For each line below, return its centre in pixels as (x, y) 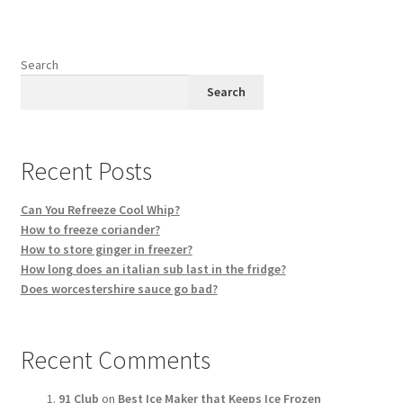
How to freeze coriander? (90, 229)
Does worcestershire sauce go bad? (119, 288)
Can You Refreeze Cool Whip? (100, 209)
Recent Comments (115, 359)
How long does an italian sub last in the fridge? (153, 269)
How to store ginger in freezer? (106, 249)
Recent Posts (86, 170)
